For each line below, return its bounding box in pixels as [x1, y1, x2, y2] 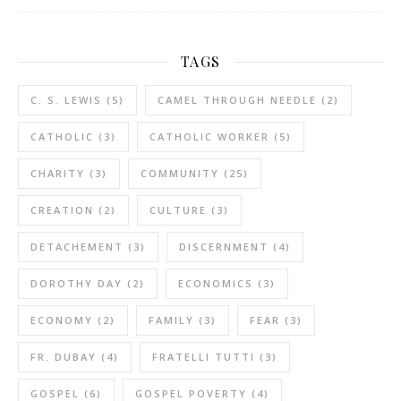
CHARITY [30, 166, 85, 181]
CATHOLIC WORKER [149, 130, 269, 144]
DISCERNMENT [179, 240, 269, 254]
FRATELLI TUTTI [152, 350, 255, 364]
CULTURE [149, 203, 207, 218]
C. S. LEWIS [30, 93, 102, 107]
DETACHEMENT [30, 240, 124, 254]
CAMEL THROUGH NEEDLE [158, 93, 317, 107]
